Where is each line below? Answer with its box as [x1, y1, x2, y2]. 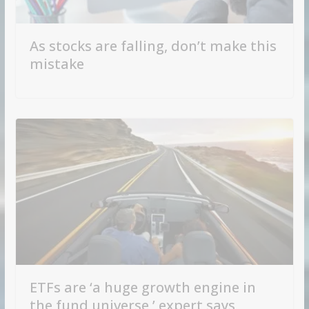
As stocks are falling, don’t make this [29, 37, 277, 56]
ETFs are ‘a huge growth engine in [29, 277, 256, 297]
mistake [29, 54, 84, 74]
